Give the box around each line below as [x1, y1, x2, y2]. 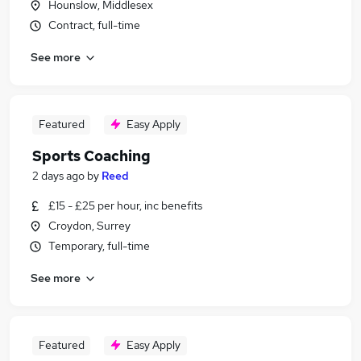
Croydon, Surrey [48, 218, 131, 233]
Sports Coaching [32, 147, 151, 165]
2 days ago [32, 168, 85, 183]
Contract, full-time [48, 18, 140, 32]
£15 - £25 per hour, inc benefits [48, 198, 202, 213]
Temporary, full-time [48, 239, 150, 253]
